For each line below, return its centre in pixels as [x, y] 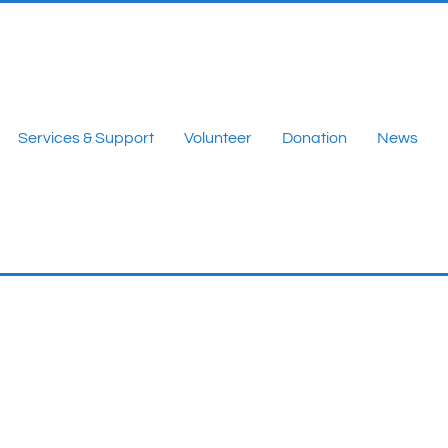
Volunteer [217, 137]
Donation [314, 137]
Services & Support [85, 137]
